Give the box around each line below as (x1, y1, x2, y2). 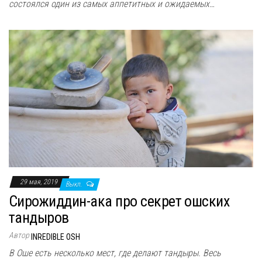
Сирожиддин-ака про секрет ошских (9, 192, 230, 210)
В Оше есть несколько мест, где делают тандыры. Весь (9, 247, 221, 258)
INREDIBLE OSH (31, 232, 80, 242)
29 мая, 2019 (20, 177, 59, 186)
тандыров (9, 208, 69, 226)
